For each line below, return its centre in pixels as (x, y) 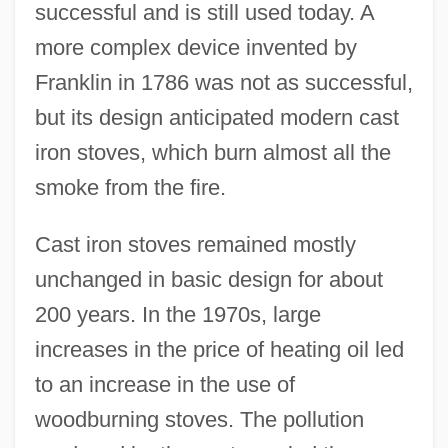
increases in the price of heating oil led (219, 350)
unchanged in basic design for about (208, 280)
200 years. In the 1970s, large (177, 315)
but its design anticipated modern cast (216, 118)
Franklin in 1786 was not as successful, (223, 83)
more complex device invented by (195, 48)
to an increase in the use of (164, 385)
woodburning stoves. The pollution (199, 420)
